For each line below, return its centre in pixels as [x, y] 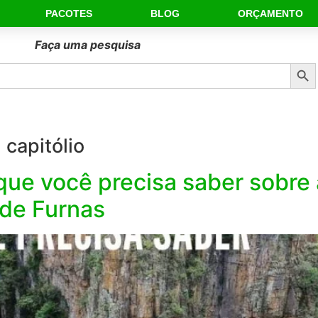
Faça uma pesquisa [87, 44]
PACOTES [69, 13]
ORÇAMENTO [270, 13]
